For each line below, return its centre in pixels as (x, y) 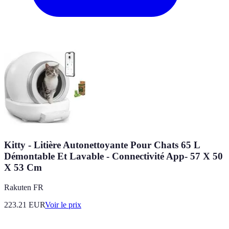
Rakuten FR (24, 188)
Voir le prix (63, 205)
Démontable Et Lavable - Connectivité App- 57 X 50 (113, 156)
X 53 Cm (23, 168)
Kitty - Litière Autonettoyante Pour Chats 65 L (102, 145)
